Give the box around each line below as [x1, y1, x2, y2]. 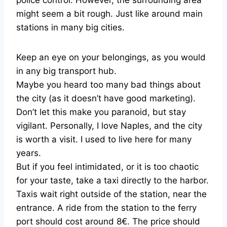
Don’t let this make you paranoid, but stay [16, 107, 186, 118]
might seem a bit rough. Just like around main [16, 9, 203, 19]
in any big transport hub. [16, 66, 117, 77]
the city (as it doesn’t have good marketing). [16, 93, 196, 104]
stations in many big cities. [16, 22, 125, 33]
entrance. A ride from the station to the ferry [16, 203, 197, 213]
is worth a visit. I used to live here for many [16, 134, 192, 145]
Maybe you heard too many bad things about [16, 80, 201, 90]
